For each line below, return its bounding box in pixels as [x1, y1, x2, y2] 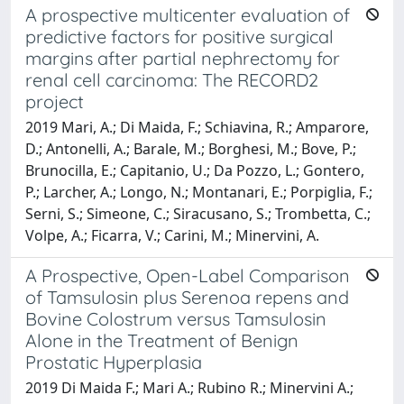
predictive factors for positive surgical [25, 24, 334, 48]
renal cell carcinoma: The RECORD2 [25, 68, 318, 91]
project [25, 89, 84, 113]
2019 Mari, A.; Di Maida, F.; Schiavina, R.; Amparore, [25, 116, 369, 137]
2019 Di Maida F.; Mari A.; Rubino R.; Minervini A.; [25, 377, 353, 398]
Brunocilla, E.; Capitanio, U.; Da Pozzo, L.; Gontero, [25, 160, 364, 180]
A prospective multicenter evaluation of [25, 3, 350, 26]
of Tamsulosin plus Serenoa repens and [25, 285, 349, 308]
